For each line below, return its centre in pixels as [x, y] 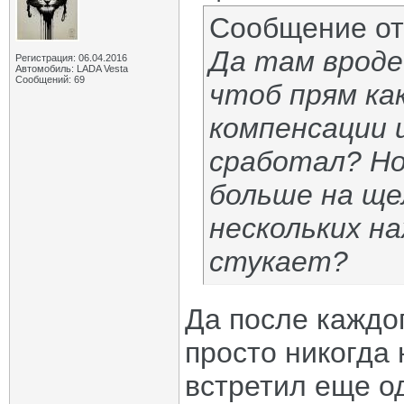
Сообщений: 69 [50, 79]
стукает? [279, 262]
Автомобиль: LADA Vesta [72, 69]
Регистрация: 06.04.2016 [71, 58]
